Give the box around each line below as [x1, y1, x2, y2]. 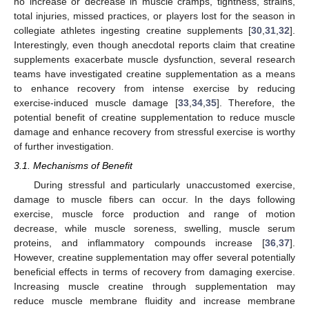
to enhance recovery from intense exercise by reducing [14, 82, 295, 94]
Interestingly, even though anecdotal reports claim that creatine [14, 39, 295, 50]
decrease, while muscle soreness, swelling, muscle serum [14, 222, 295, 234]
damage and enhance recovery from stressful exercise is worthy [14, 126, 295, 137]
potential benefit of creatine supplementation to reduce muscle [14, 111, 295, 123]
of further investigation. [14, 140, 114, 152]
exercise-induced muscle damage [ [14, 97, 178, 108]
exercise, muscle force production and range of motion [14, 208, 295, 219]
